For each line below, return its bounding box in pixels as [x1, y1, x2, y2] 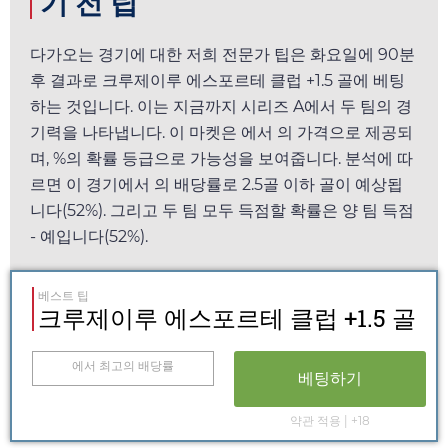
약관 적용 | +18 [290, 412, 370, 428]
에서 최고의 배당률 [71, 357, 174, 373]
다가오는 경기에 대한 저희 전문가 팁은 [30, 44, 310, 64]
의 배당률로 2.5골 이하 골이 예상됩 [154, 174, 403, 194]
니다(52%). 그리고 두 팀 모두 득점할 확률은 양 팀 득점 [30, 200, 414, 220]
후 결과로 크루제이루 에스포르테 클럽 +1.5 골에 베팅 [30, 70, 405, 90]
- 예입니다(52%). [30, 226, 148, 246]
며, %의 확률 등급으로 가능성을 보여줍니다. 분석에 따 [30, 148, 413, 168]
